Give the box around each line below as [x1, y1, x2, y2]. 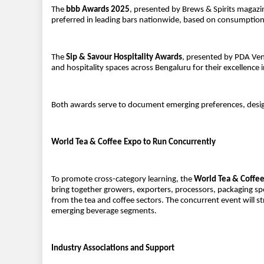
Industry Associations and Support [51, 244, 174, 253]
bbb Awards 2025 [66, 5, 130, 15]
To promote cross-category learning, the [51, 175, 194, 184]
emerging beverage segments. [51, 207, 157, 216]
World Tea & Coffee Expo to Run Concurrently [51, 138, 216, 147]
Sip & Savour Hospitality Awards [66, 53, 182, 62]
